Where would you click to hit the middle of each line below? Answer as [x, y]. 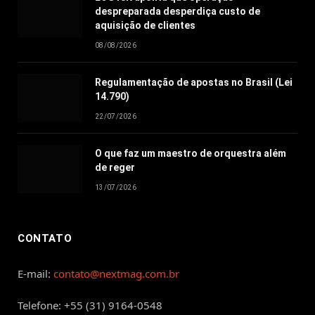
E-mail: [36, 273]
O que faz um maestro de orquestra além [191, 153]
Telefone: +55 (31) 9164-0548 [90, 305]
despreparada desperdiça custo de [178, 11]
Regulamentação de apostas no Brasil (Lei [194, 82]
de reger [115, 167]
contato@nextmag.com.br [116, 273]
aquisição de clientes [145, 25]
